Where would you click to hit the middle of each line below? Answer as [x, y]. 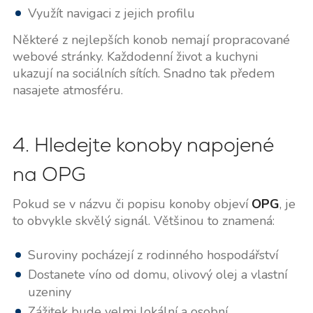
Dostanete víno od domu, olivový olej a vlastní [157, 275]
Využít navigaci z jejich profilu [111, 14]
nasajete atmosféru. [67, 90]
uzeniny [49, 292]
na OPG [49, 174]
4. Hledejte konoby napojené [143, 145]
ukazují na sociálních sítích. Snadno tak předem [143, 74]
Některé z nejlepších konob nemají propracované [151, 40]
